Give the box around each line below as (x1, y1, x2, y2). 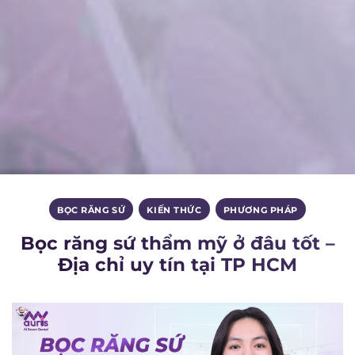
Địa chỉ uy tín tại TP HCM (58, 253, 297, 276)
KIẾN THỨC (147, 204, 202, 216)
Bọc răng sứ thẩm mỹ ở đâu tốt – (20, 231, 335, 254)
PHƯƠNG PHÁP (223, 204, 299, 216)
